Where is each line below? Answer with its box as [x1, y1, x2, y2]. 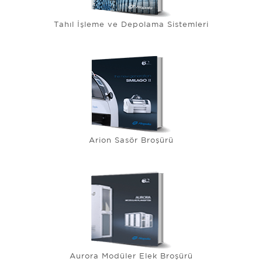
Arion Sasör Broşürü [88, 137, 174, 144]
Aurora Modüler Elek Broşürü [69, 253, 193, 260]
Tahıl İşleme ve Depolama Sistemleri [53, 22, 209, 29]
